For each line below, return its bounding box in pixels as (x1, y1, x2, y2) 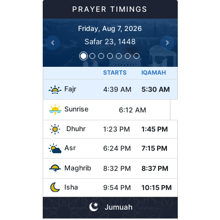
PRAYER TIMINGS (72, 4, 148, 14)
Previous (52, 43, 84, 54)
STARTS (103, 69, 127, 76)
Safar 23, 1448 (84, 37, 136, 46)
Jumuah (102, 202, 133, 212)
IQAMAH (141, 69, 166, 76)
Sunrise (64, 105, 88, 113)
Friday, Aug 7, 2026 (78, 24, 142, 32)
